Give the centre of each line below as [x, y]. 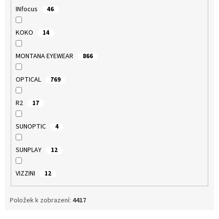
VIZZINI [26, 173]
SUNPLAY [29, 150]
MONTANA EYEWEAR [45, 56]
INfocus [27, 9]
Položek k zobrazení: [41, 201]
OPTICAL [29, 79]
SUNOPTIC [31, 126]
